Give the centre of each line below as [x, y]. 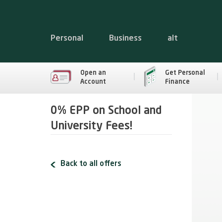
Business [125, 39]
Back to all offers [91, 164]
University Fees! [91, 126]
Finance [177, 82]
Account [93, 82]
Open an [93, 73]
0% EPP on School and [106, 111]
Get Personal [185, 73]
